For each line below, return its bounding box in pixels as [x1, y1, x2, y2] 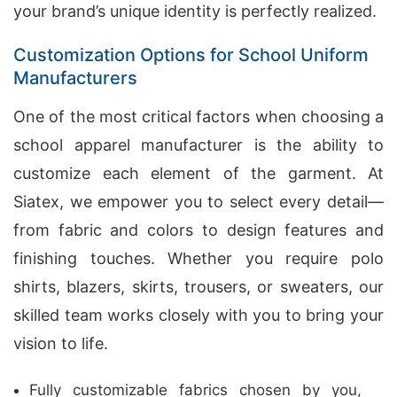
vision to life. [13, 334, 108, 353]
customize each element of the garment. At [13, 164, 384, 183]
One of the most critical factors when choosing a [13, 107, 384, 126]
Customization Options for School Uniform [13, 44, 369, 66]
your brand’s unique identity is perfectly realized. [13, 2, 377, 20]
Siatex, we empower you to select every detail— [13, 192, 384, 211]
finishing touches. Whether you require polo [13, 249, 384, 268]
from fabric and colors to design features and [13, 221, 384, 239]
